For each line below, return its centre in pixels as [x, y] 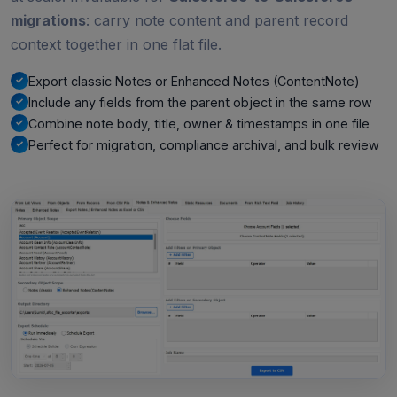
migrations [48, 20]
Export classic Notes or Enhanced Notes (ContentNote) [194, 81]
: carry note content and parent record [217, 20]
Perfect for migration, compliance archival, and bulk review [204, 144]
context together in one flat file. [116, 44]
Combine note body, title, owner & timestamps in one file [199, 123]
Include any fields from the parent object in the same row [200, 102]
